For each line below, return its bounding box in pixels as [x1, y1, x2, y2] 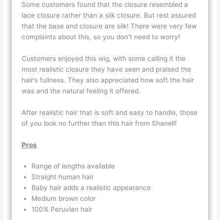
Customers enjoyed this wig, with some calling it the [22, 54, 186, 62]
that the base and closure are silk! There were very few [22, 22, 197, 30]
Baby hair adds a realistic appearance [31, 184, 153, 192]
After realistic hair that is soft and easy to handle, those [22, 108, 198, 116]
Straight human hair [31, 173, 96, 181]
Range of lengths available [31, 162, 115, 170]
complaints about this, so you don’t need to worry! [22, 32, 181, 41]
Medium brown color [31, 194, 98, 203]
